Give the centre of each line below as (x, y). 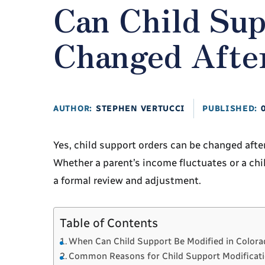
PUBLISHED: (230, 109)
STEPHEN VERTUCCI (140, 109)
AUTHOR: (73, 109)
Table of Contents (109, 223)
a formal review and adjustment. (128, 180)
